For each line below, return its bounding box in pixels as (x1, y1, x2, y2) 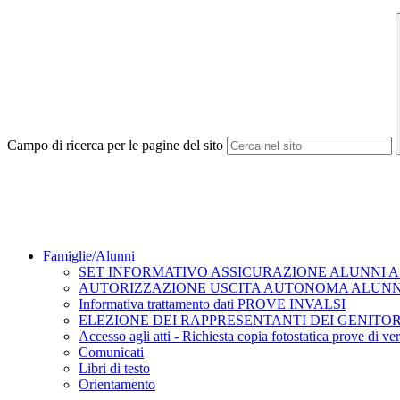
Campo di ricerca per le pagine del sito (7, 137, 223, 154)
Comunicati (79, 345, 144, 361)
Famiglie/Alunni (43, 248, 135, 264)
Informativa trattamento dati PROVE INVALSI (79, 296, 346, 312)
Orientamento (79, 377, 155, 393)
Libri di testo (79, 361, 150, 377)
